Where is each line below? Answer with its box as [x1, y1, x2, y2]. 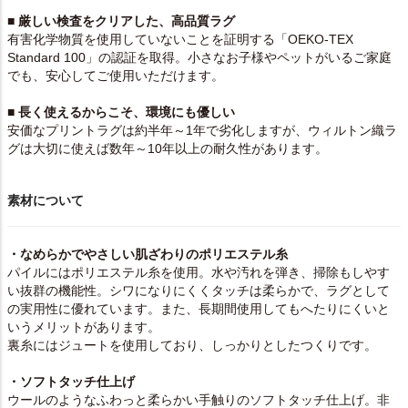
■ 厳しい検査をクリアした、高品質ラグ [7, 14, 235, 29]
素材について [7, 193, 84, 209]
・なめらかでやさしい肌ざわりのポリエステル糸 [7, 247, 288, 262]
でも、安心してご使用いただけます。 [7, 68, 224, 84]
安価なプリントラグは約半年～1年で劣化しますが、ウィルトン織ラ [7, 123, 397, 138]
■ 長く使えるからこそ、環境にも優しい [7, 105, 235, 120]
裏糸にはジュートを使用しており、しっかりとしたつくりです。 [7, 338, 377, 353]
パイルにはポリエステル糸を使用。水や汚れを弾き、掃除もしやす [7, 265, 390, 280]
